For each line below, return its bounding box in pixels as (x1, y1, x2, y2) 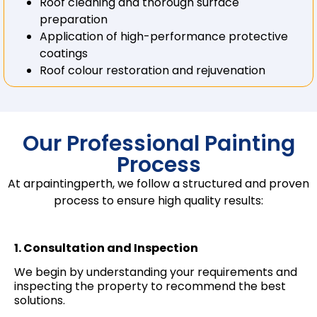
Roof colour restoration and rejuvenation (40, 62, 265, 79)
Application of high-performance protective (40, 28, 288, 45)
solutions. (14, 292, 65, 309)
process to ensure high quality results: (54, 192, 263, 209)
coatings (40, 45, 88, 62)
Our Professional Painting (22, 129, 295, 159)
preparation (40, 11, 108, 28)
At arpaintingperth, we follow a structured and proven (8, 175, 309, 192)
